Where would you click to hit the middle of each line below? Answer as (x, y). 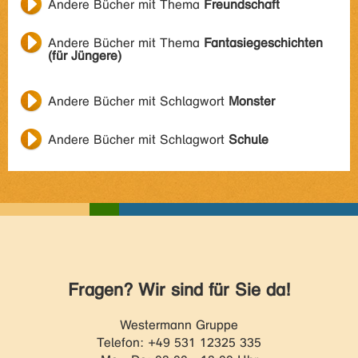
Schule (249, 139)
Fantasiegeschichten (263, 43)
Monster (252, 101)
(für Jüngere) (85, 56)
